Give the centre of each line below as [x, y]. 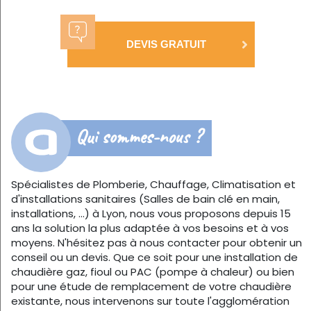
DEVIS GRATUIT [166, 44]
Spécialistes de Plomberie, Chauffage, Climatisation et [153, 184]
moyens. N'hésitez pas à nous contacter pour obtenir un [157, 242]
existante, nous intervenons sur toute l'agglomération [150, 301]
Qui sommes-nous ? [138, 136]
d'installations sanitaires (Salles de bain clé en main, [145, 199]
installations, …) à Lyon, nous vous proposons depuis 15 [151, 213]
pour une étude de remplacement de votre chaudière [151, 286]
